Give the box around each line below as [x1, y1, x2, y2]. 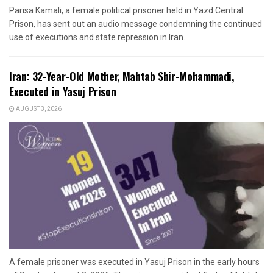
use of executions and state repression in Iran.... [9, 32, 191, 43]
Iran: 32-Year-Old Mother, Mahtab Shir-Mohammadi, [9, 68, 234, 85]
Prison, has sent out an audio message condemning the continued [9, 19, 262, 29]
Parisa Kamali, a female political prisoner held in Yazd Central [9, 5, 243, 16]
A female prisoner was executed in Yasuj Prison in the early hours [9, 257, 260, 268]
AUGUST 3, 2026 [15, 105, 62, 114]
